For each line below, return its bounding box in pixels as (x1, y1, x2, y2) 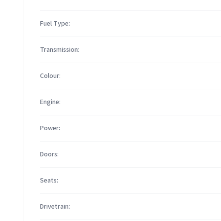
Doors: (40, 149, 59, 159)
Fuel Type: (40, 19, 70, 29)
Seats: (40, 176, 58, 185)
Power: (40, 123, 60, 133)
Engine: (40, 97, 61, 107)
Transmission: (40, 45, 79, 55)
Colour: (40, 71, 61, 81)
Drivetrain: (40, 202, 70, 212)
